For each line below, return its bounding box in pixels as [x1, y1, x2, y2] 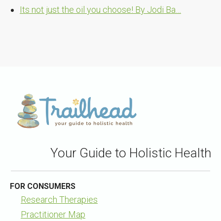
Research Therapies [21, 194, 98, 205]
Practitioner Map [21, 209, 85, 220]
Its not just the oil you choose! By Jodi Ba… [20, 4, 181, 15]
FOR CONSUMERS [10, 182, 75, 191]
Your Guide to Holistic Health [50, 146, 211, 161]
